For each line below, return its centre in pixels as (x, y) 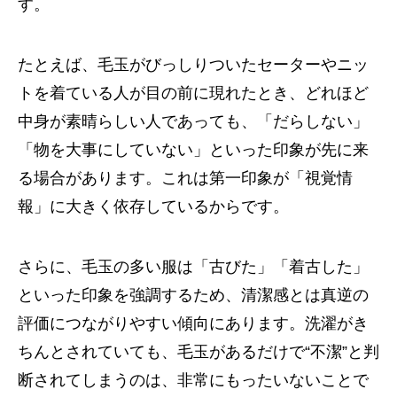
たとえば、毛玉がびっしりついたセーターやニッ (193, 65)
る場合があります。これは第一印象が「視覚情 (185, 178)
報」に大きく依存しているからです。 (153, 206)
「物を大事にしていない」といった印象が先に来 (193, 150)
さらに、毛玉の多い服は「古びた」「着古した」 (193, 267)
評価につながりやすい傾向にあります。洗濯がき (193, 323)
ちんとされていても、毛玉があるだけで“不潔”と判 (198, 352)
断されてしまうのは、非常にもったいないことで (193, 380)
